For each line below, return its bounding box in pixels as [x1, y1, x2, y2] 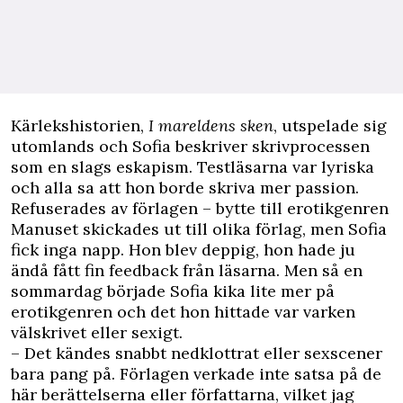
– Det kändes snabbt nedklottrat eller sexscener [11, 343, 382, 363]
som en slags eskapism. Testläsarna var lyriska [11, 157, 374, 177]
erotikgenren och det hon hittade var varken [11, 301, 355, 322]
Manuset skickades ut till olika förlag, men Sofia [11, 219, 387, 239]
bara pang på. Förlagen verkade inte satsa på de [11, 363, 381, 384]
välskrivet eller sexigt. [11, 322, 183, 343]
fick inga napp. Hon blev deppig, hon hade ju [11, 239, 355, 260]
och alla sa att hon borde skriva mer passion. [11, 177, 359, 198]
